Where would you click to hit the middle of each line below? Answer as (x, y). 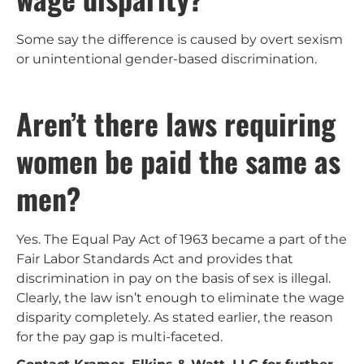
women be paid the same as (178, 161)
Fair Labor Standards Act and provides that (155, 259)
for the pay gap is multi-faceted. (119, 337)
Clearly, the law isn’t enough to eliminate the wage (180, 298)
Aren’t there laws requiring (176, 123)
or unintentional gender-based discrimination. (167, 59)
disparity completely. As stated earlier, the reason (175, 318)
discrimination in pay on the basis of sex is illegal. (173, 279)
